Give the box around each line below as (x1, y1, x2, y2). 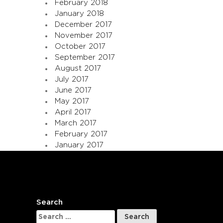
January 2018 (55, 9, 104, 17)
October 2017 (55, 42, 106, 50)
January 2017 (55, 141, 104, 149)
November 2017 (55, 31, 112, 39)
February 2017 (55, 130, 108, 138)
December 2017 (55, 20, 112, 28)
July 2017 (55, 75, 89, 83)
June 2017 (55, 86, 92, 94)
